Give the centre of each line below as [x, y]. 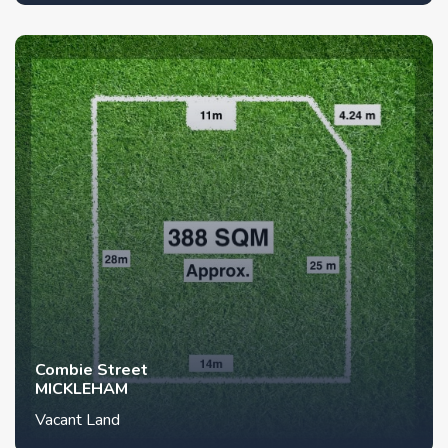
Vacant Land [77, 420]
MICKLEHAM [81, 389]
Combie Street [91, 370]
